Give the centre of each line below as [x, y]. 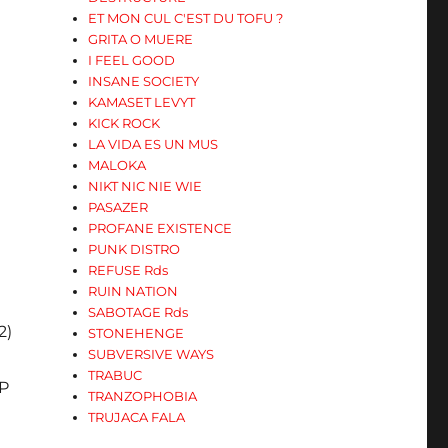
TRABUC [115, 375]
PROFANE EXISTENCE [160, 228]
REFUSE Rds [128, 270]
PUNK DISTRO [134, 249]
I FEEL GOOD [132, 60]
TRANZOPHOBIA [143, 396]
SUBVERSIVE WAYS [151, 354]
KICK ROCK [124, 123]
